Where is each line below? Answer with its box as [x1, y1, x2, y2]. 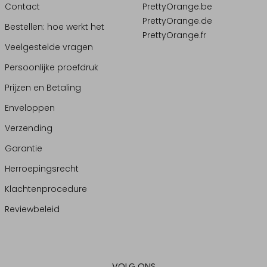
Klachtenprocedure [5, 182, 87, 195]
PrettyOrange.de [142, 14, 212, 27]
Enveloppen [5, 101, 55, 114]
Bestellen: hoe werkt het [5, 20, 104, 33]
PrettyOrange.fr [142, 29, 206, 41]
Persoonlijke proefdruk [5, 61, 98, 73]
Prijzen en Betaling [5, 81, 81, 94]
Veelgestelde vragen [5, 41, 93, 53]
